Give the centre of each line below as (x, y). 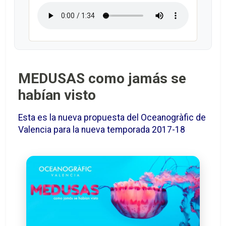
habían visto (57, 95)
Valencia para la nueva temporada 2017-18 (102, 130)
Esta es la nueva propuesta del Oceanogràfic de (112, 118)
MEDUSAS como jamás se (102, 79)
